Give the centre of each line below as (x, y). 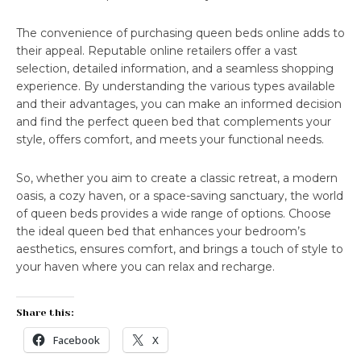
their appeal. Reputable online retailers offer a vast (157, 51)
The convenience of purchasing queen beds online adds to (180, 33)
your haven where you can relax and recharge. (145, 267)
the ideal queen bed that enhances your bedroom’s (161, 232)
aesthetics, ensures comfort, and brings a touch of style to (180, 249)
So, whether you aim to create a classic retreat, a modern (177, 178)
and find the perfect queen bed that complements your (174, 122)
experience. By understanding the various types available (176, 87)
